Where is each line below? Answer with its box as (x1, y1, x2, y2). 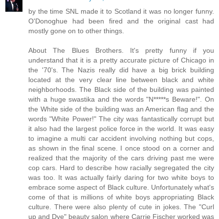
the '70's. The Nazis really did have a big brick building (28, 66, 214, 74)
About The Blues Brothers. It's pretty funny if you (28, 46, 214, 55)
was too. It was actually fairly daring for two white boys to (28, 174, 214, 182)
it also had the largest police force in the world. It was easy (28, 125, 214, 133)
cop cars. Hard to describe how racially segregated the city (28, 164, 214, 172)
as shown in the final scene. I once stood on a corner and (28, 144, 214, 153)
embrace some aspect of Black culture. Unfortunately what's (28, 183, 214, 192)
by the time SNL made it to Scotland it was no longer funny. (28, 7, 214, 16)
